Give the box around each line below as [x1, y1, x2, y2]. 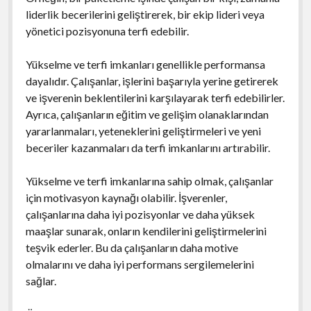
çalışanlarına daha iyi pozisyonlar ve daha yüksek [25, 207, 255, 221]
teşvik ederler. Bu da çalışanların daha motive [25, 240, 238, 254]
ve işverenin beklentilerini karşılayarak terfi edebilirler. [25, 90, 285, 104]
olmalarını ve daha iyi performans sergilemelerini [25, 257, 254, 271]
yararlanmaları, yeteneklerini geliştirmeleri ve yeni [25, 124, 261, 137]
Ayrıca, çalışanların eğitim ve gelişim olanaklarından [25, 107, 269, 121]
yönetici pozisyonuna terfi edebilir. [25, 24, 189, 37]
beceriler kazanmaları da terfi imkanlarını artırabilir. [25, 140, 270, 154]
